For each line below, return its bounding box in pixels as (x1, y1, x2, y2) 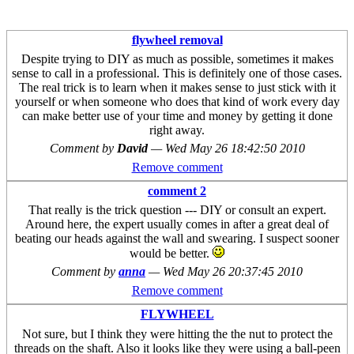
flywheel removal (131, 32, 223, 47)
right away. (149, 123, 205, 137)
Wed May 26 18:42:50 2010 (164, 141, 305, 155)
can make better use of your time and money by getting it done (21, 109, 333, 123)
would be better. (130, 247, 213, 261)
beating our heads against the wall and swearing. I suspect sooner (15, 232, 339, 246)
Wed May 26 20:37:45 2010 (163, 265, 303, 279)
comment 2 (148, 184, 206, 198)
